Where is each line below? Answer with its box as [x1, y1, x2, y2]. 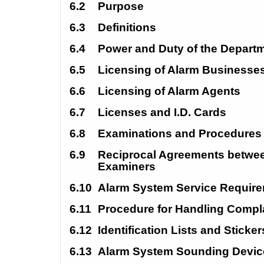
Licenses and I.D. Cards [98, 106, 229, 118]
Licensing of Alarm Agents [98, 85, 243, 97]
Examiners [98, 160, 159, 173]
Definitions [98, 21, 156, 34]
